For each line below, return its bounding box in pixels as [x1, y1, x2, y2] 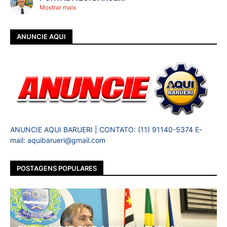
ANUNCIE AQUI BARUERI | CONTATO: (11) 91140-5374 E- [10, 125, 202, 134]
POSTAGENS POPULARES [17, 164, 97, 172]
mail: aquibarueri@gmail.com [10, 136, 105, 145]
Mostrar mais [40, 4, 76, 12]
